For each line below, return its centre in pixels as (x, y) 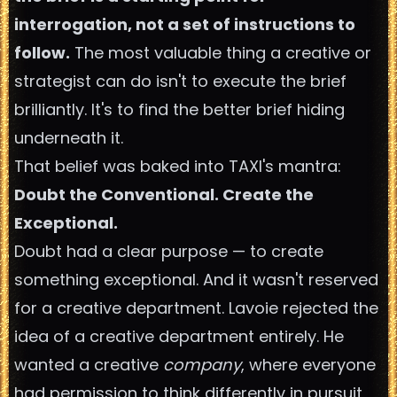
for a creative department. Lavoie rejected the (196, 308)
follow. (42, 53)
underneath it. (69, 138)
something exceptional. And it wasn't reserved (196, 280)
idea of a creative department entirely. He (179, 336)
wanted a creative (89, 365)
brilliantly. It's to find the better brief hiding (179, 109)
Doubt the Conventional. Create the (164, 195)
